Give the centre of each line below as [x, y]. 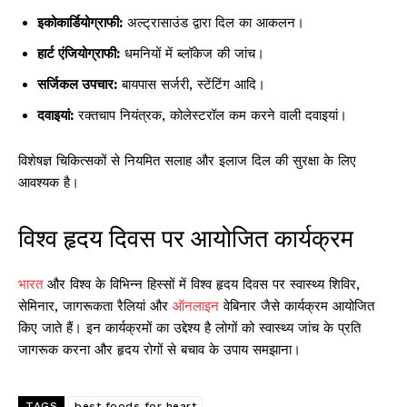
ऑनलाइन [196, 307]
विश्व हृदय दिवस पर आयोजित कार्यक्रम [186, 238]
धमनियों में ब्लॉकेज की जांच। [192, 54]
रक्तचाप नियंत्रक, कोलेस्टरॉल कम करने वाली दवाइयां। [210, 116]
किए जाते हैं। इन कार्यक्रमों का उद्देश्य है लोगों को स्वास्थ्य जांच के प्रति [189, 328]
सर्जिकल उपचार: [77, 85]
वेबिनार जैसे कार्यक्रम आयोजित [297, 307]
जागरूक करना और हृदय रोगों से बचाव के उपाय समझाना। [159, 350]
